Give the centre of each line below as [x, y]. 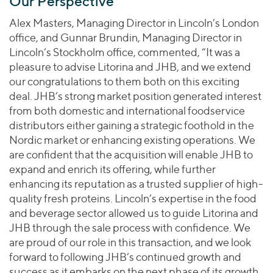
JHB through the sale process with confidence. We [130, 228]
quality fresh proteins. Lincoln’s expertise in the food [133, 198]
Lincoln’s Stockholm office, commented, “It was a [125, 52]
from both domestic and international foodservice [127, 111]
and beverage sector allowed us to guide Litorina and [134, 213]
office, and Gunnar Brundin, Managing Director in [126, 37]
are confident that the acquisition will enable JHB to [131, 154]
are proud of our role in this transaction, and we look [130, 242]
